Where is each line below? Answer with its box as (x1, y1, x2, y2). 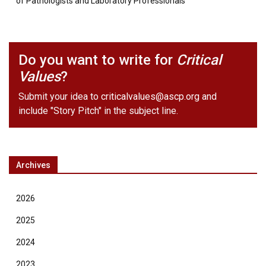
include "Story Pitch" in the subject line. (18, 105, 178, 116)
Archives (16, 160, 50, 170)
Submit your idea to (18, 91, 101, 102)
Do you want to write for (18, 52, 176, 68)
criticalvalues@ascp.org (101, 91, 199, 102)
